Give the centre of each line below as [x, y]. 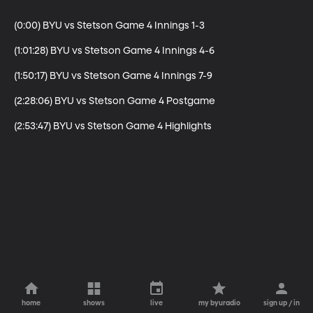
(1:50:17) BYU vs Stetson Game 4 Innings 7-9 [113, 76]
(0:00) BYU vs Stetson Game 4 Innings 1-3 [109, 26]
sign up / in [282, 303]
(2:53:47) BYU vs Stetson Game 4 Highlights [113, 126]
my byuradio [219, 303]
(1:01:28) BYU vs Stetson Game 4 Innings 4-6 [114, 51]
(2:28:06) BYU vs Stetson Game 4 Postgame [115, 101]
